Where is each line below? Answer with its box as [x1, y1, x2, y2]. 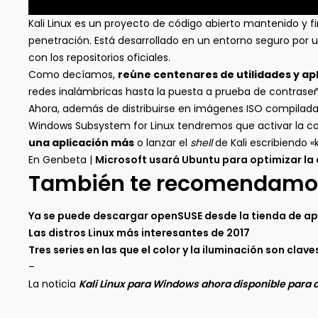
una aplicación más [28, 136, 134, 150]
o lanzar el [134, 136, 190, 150]
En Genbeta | [28, 153, 95, 167]
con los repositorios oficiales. [28, 50, 170, 65]
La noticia [28, 277, 79, 291]
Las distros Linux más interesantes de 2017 [28, 226, 250, 240]
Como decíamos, [28, 67, 118, 82]
